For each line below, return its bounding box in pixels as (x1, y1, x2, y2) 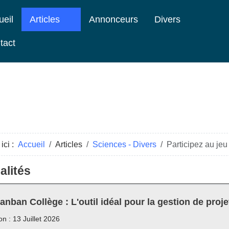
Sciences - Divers (93, 140, 156, 149)
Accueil (18, 140, 45, 149)
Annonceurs (89, 14, 138, 25)
